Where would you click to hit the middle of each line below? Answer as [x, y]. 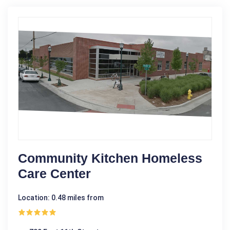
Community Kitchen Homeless [110, 158]
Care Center [54, 173]
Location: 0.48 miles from [61, 197]
